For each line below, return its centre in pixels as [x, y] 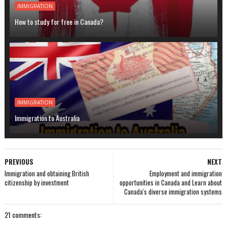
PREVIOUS [19, 162]
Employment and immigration [186, 174]
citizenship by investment [36, 183]
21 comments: [23, 215]
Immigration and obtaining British [47, 174]
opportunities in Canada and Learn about [171, 183]
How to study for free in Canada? [59, 22]
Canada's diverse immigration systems [173, 192]
